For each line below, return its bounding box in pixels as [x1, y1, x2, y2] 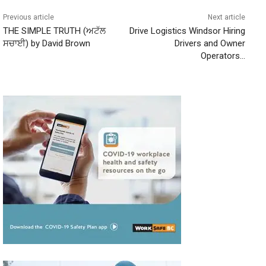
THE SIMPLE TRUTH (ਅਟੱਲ [3, 26, 106, 36]
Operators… [200, 50, 245, 61]
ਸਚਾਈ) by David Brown [3, 38, 90, 49]
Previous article [3, 13, 54, 21]
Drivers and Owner [174, 38, 245, 49]
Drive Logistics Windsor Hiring [129, 26, 245, 36]
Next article [207, 13, 245, 21]
